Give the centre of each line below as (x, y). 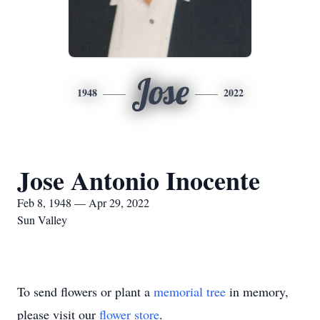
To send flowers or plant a (85, 291)
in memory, (257, 291)
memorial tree (190, 291)
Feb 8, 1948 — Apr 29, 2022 (83, 202)
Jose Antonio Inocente (139, 180)
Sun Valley (42, 220)
